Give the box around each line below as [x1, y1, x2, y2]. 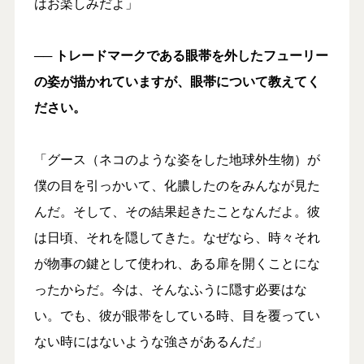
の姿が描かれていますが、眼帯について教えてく [33, 71, 320, 90]
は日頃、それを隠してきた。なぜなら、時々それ [33, 227, 320, 246]
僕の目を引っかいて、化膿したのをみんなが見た [33, 175, 320, 194]
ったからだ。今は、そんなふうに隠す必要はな [33, 279, 307, 298]
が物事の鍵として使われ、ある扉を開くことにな [33, 253, 320, 272]
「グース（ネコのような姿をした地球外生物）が [33, 149, 320, 168]
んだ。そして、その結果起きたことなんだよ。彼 [33, 201, 320, 220]
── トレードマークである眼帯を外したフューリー [33, 45, 328, 64]
